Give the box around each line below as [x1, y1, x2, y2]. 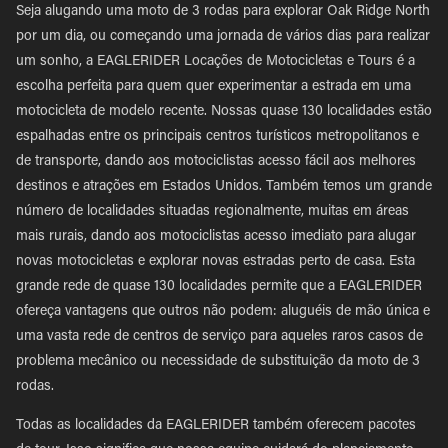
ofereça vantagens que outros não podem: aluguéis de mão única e [16, 305, 430, 319]
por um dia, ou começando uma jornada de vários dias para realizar [16, 30, 430, 44]
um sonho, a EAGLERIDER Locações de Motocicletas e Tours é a [16, 55, 415, 69]
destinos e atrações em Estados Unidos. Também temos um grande [16, 180, 432, 194]
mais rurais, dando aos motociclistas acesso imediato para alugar [16, 230, 416, 244]
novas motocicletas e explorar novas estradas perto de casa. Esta [16, 255, 415, 269]
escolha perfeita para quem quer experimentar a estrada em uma [16, 80, 411, 94]
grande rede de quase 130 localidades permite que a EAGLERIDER [16, 280, 422, 294]
